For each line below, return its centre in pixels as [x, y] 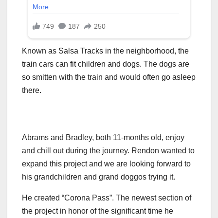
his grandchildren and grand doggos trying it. [99, 177]
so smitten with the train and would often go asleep [109, 77]
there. [32, 91]
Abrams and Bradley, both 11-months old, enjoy [103, 138]
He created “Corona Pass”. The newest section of [107, 198]
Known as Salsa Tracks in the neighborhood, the [105, 51]
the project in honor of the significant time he [98, 211]
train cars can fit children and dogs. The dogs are [106, 64]
